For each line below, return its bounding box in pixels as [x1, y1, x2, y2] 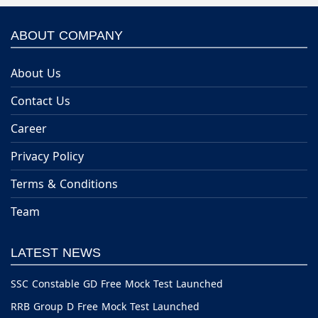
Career [11, 120, 47, 136]
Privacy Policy [11, 148, 84, 164]
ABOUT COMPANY [11, 28, 123, 43]
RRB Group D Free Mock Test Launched [11, 300, 199, 314]
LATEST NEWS [11, 245, 101, 260]
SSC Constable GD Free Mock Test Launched [11, 277, 223, 291]
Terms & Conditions [11, 175, 118, 192]
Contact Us [11, 92, 70, 109]
